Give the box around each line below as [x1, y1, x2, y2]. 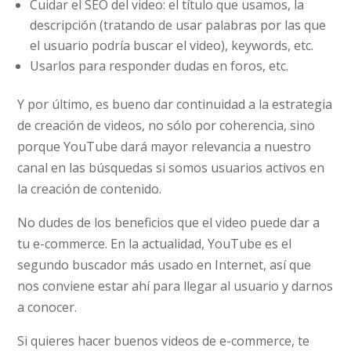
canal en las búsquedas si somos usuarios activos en [17, 158, 325, 176]
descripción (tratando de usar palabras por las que [30, 16, 327, 34]
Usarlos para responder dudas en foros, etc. [30, 56, 289, 74]
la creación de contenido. [17, 179, 162, 197]
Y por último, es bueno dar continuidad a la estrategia [17, 95, 333, 113]
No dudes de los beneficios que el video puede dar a [17, 213, 320, 231]
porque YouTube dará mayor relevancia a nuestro [17, 137, 312, 155]
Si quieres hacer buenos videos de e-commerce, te [17, 331, 310, 349]
